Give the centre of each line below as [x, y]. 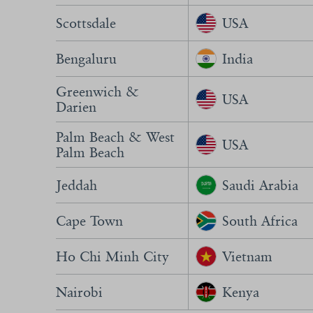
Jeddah [77, 185]
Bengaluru [86, 59]
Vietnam [247, 256]
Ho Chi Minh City [112, 256]
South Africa [260, 221]
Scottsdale [86, 23]
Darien [76, 107]
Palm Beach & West [115, 137]
